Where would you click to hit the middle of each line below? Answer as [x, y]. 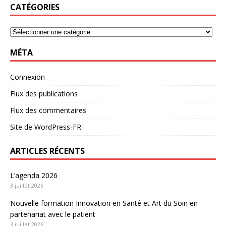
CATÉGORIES [35, 7]
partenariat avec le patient [53, 214]
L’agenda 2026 [34, 175]
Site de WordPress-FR [46, 127]
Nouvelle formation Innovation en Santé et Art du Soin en [104, 203]
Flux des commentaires [48, 110]
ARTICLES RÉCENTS [47, 151]
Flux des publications [44, 93]
